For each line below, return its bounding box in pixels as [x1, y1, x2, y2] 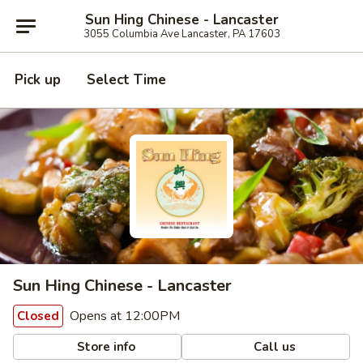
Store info [74, 338, 136, 355]
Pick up [15, 70, 61, 89]
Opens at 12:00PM [66, 307, 180, 325]
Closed [17, 308, 59, 324]
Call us [250, 338, 297, 355]
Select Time [87, 70, 166, 89]
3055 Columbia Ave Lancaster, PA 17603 [83, 26, 280, 41]
